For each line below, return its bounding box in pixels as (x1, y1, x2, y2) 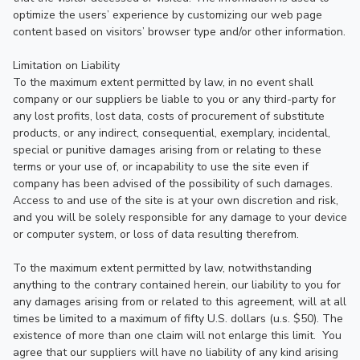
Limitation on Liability (13, 58, 120, 73)
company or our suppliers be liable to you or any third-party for (13, 92, 336, 107)
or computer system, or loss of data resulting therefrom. (13, 227, 299, 242)
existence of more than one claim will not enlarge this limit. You (13, 328, 342, 343)
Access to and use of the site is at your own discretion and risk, (13, 193, 338, 208)
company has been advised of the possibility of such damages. (13, 176, 333, 191)
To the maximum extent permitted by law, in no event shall (13, 75, 313, 90)
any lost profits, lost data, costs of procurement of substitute (13, 108, 325, 124)
